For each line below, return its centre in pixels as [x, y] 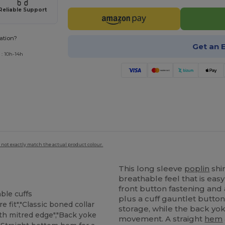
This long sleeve [152, 168]
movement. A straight [162, 218]
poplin [197, 168]
